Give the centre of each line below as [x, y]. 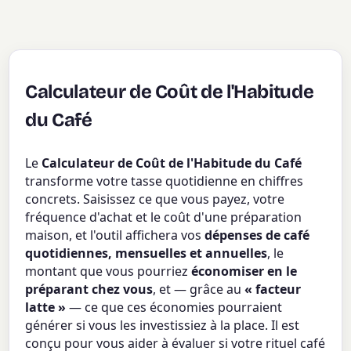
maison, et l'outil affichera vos [115, 235]
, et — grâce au [199, 289]
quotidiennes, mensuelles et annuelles [147, 253]
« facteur [273, 289]
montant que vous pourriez [109, 271]
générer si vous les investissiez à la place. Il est [163, 325]
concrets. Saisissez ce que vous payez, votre [155, 199]
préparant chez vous [89, 289]
